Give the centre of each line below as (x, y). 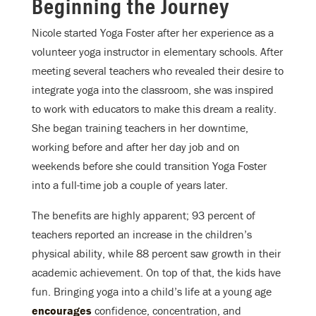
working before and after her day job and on (136, 147)
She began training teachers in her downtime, (140, 128)
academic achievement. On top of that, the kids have (156, 273)
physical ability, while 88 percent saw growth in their (156, 254)
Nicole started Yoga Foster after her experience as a (153, 33)
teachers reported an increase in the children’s (142, 235)
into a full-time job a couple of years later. (130, 185)
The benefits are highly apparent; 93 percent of (144, 215)
